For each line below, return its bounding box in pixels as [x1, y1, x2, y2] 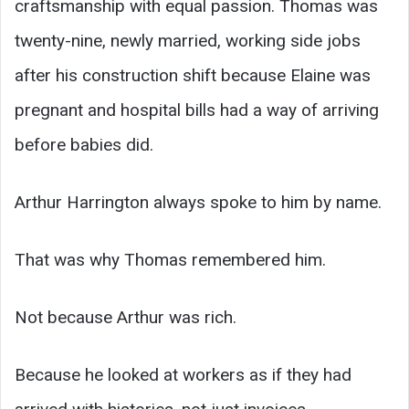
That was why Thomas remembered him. [15, 248, 326, 270]
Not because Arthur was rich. [15, 306, 236, 328]
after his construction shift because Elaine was [15, 64, 371, 86]
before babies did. [15, 133, 153, 155]
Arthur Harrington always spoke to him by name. [15, 191, 382, 213]
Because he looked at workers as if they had [15, 363, 351, 385]
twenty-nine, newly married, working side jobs [15, 29, 361, 51]
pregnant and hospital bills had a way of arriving [15, 99, 379, 121]
